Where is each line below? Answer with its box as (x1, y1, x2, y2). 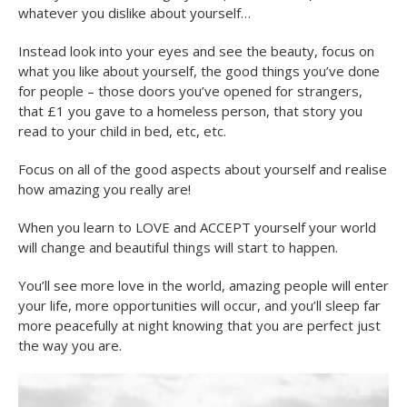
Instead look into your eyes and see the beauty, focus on (18, 41, 374, 60)
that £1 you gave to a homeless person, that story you (18, 101, 362, 120)
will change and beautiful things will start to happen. (18, 237, 338, 256)
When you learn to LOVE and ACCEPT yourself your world (18, 217, 376, 236)
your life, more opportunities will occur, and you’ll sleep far (18, 295, 381, 314)
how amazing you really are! (18, 179, 191, 198)
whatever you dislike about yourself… (18, 3, 251, 22)
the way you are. (18, 335, 122, 354)
